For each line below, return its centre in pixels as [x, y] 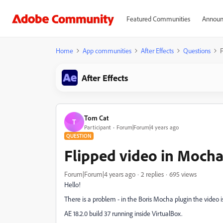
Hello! [72, 184]
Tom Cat [96, 117]
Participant [98, 127]
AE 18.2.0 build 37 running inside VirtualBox [123, 213]
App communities [107, 51]
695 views [183, 174]
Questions [197, 51]
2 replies [152, 174]
